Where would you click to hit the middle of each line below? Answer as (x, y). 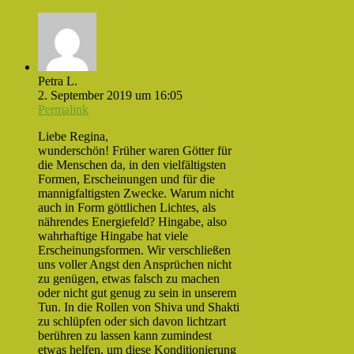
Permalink (63, 109)
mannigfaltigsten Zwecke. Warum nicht (136, 193)
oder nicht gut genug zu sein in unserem (137, 292)
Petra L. (58, 81)
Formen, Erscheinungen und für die (126, 179)
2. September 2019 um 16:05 (110, 95)
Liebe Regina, (73, 136)
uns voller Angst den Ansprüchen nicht (135, 264)
